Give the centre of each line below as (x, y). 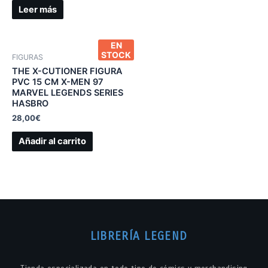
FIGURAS (28, 57)
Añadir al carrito (52, 141)
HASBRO (30, 103)
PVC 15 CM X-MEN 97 (58, 82)
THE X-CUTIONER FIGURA (67, 71)
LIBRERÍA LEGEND (139, 236)
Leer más (37, 10)
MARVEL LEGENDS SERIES (68, 92)
